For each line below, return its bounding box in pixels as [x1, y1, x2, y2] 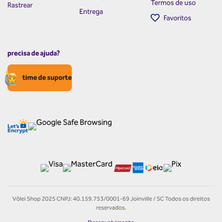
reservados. [96, 204, 126, 211]
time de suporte [22, 73, 72, 82]
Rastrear [7, 1, 33, 9]
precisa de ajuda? [7, 49, 60, 57]
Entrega [79, 7, 103, 16]
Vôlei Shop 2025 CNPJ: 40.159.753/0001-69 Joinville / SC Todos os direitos [12, 195, 210, 202]
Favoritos [164, 14, 192, 22]
